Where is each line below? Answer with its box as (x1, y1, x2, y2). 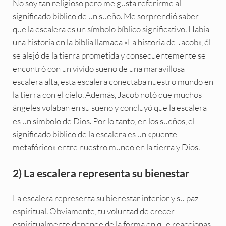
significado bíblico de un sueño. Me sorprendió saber (12, 11, 199, 22)
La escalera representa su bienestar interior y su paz (12, 193, 199, 204)
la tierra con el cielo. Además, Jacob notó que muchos (12, 89, 202, 100)
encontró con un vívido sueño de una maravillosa (12, 63, 185, 74)
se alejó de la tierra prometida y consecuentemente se (12, 50, 206, 61)
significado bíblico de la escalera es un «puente (12, 129, 177, 140)
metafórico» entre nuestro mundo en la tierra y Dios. (12, 142, 200, 153)
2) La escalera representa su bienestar (12, 166, 190, 180)
